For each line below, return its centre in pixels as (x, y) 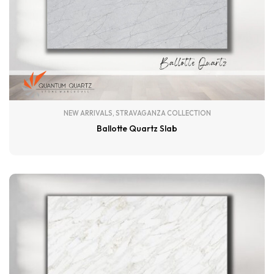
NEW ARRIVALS (88, 113)
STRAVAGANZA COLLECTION (163, 113)
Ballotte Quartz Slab (137, 128)
